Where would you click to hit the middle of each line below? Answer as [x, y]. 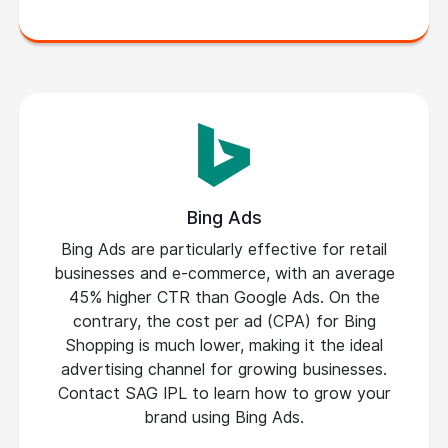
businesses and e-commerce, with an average [224, 273]
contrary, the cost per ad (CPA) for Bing [224, 321]
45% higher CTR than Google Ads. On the [224, 297]
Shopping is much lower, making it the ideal [224, 345]
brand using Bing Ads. [224, 417]
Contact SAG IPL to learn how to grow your [224, 393]
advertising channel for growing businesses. [224, 369]
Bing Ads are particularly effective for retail [224, 249]
